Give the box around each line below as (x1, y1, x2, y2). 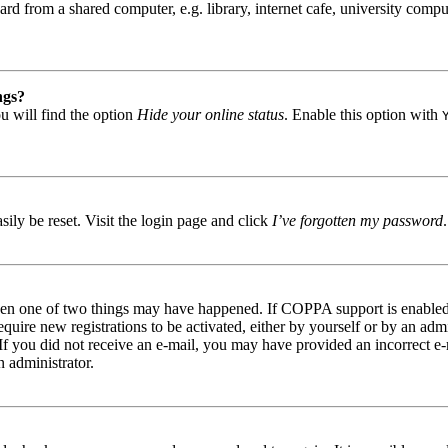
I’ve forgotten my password (272, 212, 443, 229)
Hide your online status (137, 106, 284, 123)
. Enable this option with (284, 106, 442, 123)
